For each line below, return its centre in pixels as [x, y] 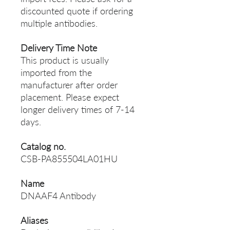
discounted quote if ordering [77, 11]
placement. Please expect [70, 97]
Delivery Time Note [59, 48]
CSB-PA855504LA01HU [69, 159]
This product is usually [65, 60]
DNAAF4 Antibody [58, 196]
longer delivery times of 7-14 [78, 110]
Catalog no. [43, 147]
